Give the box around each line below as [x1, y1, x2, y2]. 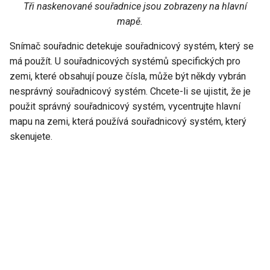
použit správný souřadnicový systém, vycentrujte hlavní [10, 101, 240, 112]
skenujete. [10, 131, 52, 142]
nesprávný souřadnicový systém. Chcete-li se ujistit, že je [10, 86, 251, 97]
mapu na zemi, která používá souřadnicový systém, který [10, 116, 246, 127]
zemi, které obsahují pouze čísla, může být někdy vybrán [10, 71, 246, 82]
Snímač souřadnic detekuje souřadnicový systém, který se [10, 40, 254, 52]
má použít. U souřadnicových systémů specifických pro [10, 55, 240, 67]
